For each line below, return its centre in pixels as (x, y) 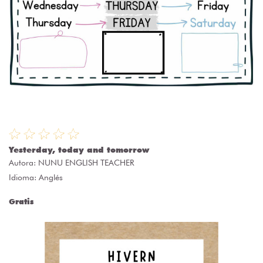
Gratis (21, 202)
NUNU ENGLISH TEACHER (86, 163)
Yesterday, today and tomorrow (79, 150)
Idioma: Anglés (36, 178)
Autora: (23, 163)
